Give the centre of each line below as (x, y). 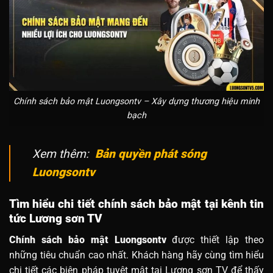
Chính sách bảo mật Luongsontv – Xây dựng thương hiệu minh (136, 101)
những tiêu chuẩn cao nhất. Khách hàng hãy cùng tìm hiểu (136, 255)
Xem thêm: (64, 154)
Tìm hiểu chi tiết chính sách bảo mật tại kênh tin (136, 204)
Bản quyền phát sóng (151, 154)
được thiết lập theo (215, 239)
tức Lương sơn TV (56, 219)
